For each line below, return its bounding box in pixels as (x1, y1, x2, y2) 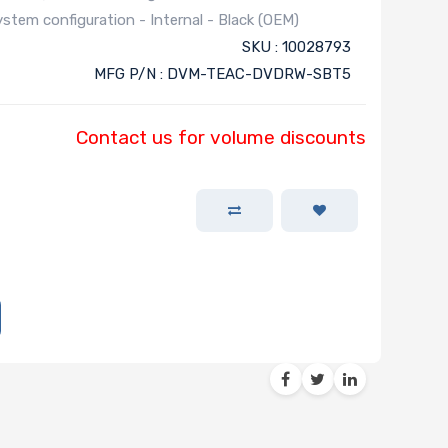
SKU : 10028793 (241, 38, 351, 57)
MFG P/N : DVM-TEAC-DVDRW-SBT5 (93, 65, 351, 84)
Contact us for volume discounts (75, 126, 366, 150)
